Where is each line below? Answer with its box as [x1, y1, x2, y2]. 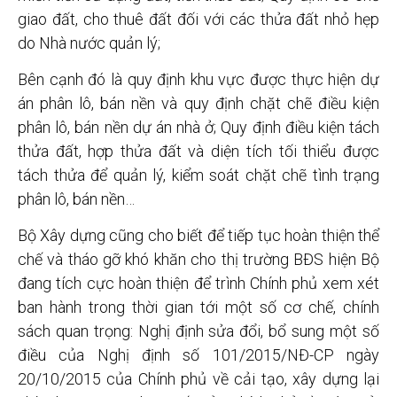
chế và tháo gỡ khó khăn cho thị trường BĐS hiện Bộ [18, 250, 379, 269]
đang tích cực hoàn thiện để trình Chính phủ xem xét [18, 274, 379, 293]
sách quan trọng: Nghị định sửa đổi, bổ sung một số [18, 322, 379, 341]
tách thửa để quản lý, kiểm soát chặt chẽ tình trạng [18, 165, 379, 184]
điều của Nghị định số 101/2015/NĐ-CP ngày [18, 346, 379, 365]
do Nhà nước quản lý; [18, 33, 160, 52]
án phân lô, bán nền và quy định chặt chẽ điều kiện [18, 93, 379, 113]
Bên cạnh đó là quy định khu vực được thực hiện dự [18, 69, 379, 89]
